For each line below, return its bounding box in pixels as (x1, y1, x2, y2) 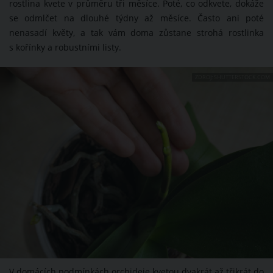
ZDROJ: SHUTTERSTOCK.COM (195, 73, 270, 82)
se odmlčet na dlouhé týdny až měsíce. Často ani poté (9, 13, 264, 24)
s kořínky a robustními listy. (9, 42, 121, 54)
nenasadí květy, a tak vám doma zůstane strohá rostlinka (9, 27, 264, 39)
